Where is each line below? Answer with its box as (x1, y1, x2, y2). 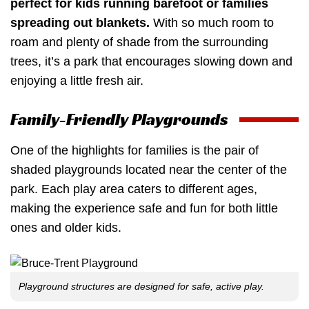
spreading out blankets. (10, 15, 150, 30)
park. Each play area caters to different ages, (10, 182, 257, 197)
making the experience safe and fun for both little (10, 201, 278, 216)
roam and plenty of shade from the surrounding (10, 34, 268, 49)
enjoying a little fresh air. (10, 73, 143, 88)
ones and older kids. (10, 221, 121, 235)
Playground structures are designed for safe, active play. (19, 280, 264, 292)
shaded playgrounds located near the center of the (10, 163, 287, 177)
